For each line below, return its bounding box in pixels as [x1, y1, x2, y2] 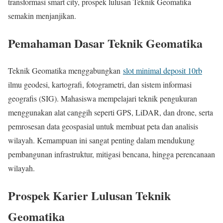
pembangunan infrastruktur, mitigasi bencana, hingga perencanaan [8, 148, 215, 159]
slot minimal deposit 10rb [123, 65, 202, 76]
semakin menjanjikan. [8, 10, 76, 21]
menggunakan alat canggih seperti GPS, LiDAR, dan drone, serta [8, 107, 213, 117]
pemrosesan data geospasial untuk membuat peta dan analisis [8, 120, 198, 131]
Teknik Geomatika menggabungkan [8, 65, 123, 76]
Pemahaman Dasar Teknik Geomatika [8, 34, 203, 52]
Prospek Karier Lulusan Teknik [8, 186, 171, 204]
